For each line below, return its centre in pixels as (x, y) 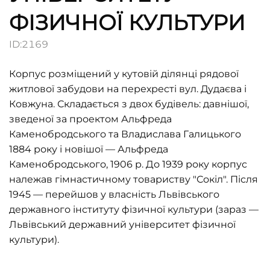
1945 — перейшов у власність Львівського (114, 194)
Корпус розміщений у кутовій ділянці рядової (124, 74)
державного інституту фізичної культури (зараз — (134, 209)
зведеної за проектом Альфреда (90, 119)
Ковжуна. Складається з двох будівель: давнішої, (129, 104)
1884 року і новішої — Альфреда (89, 149)
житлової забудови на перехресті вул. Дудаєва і (128, 89)
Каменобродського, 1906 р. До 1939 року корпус (128, 164)
